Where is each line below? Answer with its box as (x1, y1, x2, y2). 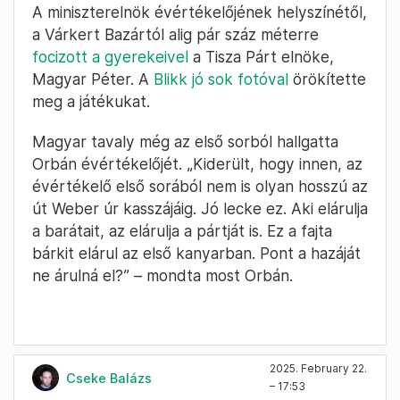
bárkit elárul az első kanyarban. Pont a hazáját (32, 244, 361, 263)
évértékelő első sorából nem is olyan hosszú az (32, 177, 368, 196)
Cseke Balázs (66, 370, 152, 386)
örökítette (288, 70, 366, 89)
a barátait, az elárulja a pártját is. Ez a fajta (32, 221, 332, 241)
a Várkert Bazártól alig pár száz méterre (32, 25, 319, 45)
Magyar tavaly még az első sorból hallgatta (32, 132, 338, 152)
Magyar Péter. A (32, 70, 154, 89)
